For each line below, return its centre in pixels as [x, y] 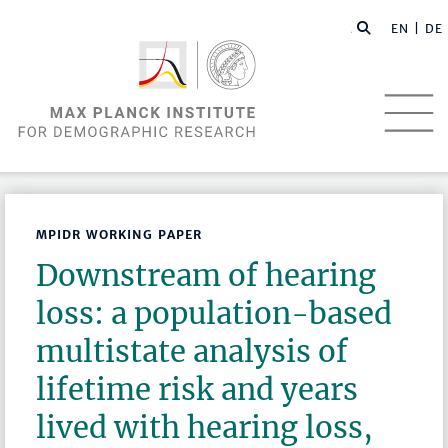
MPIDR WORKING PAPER [119, 235]
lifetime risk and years [197, 390]
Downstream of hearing [206, 276]
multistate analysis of [192, 352]
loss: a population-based [214, 314]
